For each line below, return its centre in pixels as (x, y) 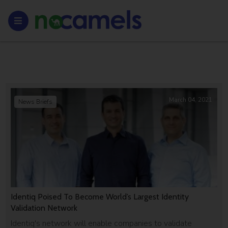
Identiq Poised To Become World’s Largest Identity (100, 196)
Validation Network (44, 208)
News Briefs (36, 102)
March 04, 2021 (190, 100)
